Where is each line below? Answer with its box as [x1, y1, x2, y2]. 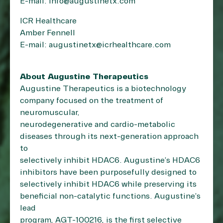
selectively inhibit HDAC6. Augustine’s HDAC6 [20, 155, 200, 165]
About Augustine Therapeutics [20, 72, 148, 82]
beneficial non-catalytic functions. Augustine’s [20, 191, 201, 201]
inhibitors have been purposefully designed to [20, 167, 197, 177]
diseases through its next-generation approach [20, 131, 199, 141]
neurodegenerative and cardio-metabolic [20, 119, 175, 129]
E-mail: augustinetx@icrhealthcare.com [20, 40, 171, 50]
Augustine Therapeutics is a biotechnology [20, 84, 186, 94]
